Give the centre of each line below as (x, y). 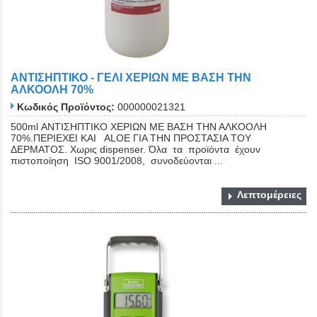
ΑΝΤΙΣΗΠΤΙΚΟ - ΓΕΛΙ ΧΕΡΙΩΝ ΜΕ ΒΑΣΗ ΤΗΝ (131, 78)
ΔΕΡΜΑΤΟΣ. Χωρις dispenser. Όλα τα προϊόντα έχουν (137, 150)
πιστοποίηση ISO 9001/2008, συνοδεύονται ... (117, 161)
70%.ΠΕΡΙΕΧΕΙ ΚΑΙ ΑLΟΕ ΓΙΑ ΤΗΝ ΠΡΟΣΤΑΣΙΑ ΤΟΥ (131, 138)
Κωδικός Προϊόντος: (66, 107)
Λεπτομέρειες (269, 195)
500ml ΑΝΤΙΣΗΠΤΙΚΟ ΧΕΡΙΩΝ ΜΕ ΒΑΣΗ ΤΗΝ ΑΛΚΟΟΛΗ (139, 127)
